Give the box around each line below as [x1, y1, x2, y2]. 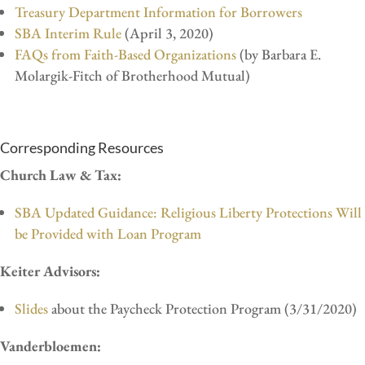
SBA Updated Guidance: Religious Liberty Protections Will [15, 202, 362, 222]
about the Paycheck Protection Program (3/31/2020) [48, 298, 357, 318]
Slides [15, 298, 48, 318]
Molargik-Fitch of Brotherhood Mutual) [15, 65, 250, 85]
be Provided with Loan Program [15, 223, 201, 243]
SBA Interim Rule [15, 23, 121, 42]
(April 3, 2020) [121, 23, 213, 42]
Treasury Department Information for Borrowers [15, 2, 302, 21]
